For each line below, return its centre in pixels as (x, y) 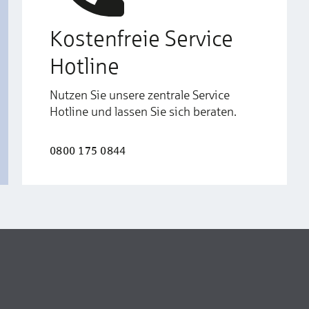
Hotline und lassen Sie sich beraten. (144, 111)
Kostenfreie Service (141, 38)
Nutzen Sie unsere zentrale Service (140, 94)
